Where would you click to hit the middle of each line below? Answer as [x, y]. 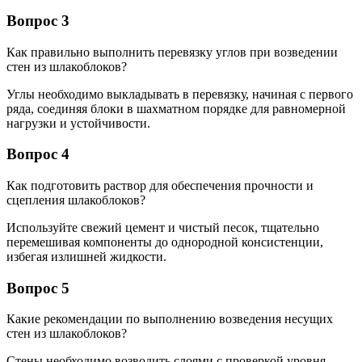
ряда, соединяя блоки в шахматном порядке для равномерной [176, 108]
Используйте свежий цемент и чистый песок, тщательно [163, 227]
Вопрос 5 [38, 288]
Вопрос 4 [38, 154]
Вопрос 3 [38, 20]
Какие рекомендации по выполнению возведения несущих [170, 319]
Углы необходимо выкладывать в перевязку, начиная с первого [180, 94]
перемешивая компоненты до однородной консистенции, [165, 242]
